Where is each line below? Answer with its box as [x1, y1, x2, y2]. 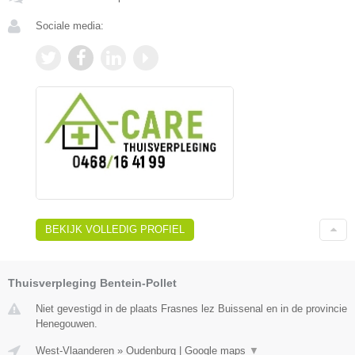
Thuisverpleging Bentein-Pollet [8, 277, 177, 290]
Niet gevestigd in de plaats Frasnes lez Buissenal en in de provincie [36, 303, 347, 315]
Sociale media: [36, 20, 104, 32]
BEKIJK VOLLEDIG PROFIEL [45, 223, 185, 236]
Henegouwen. [36, 318, 97, 330]
